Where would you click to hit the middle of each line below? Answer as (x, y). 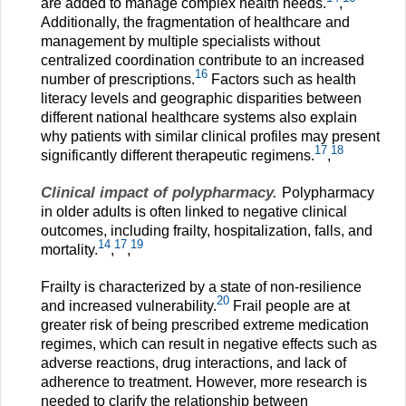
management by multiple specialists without (180, 41)
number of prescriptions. (118, 79)
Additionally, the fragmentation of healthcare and (195, 22)
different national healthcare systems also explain (199, 117)
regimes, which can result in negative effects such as (209, 343)
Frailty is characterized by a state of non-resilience (201, 286)
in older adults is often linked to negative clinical (194, 211)
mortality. (69, 249)
